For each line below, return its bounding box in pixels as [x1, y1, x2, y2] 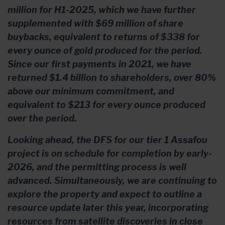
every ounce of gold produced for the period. [8, 45, 202, 56]
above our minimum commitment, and [8, 85, 174, 96]
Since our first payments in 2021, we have [8, 58, 191, 69]
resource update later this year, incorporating [8, 202, 208, 213]
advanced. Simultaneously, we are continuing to [8, 175, 217, 186]
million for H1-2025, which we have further [8, 4, 196, 15]
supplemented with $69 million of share [8, 18, 183, 29]
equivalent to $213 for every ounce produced [8, 99, 205, 110]
